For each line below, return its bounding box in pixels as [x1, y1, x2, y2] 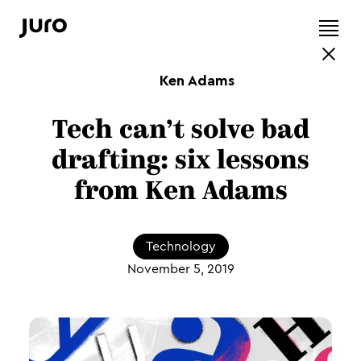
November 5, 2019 [127, 263, 234, 276]
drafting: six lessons [52, 149, 309, 175]
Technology [145, 240, 216, 253]
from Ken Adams [73, 180, 288, 205]
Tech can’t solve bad [52, 118, 309, 144]
